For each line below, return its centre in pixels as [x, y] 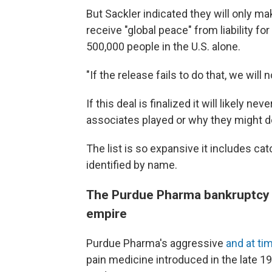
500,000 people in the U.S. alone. [163, 47]
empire [107, 214]
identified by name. [132, 165]
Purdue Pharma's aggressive [156, 243]
